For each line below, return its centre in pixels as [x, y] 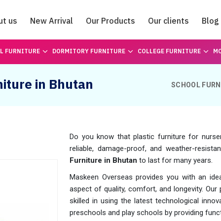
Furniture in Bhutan [104, 160]
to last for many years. [177, 160]
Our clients [168, 21]
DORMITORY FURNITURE [89, 51]
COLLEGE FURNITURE [169, 51]
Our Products [110, 21]
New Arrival [52, 21]
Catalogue [110, 48]
